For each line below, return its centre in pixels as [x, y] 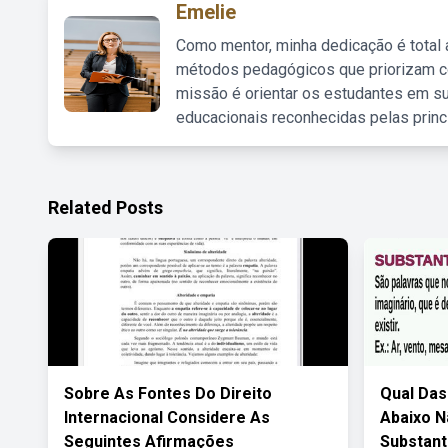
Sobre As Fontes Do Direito [168, 393]
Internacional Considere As [167, 417]
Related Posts [105, 207]
